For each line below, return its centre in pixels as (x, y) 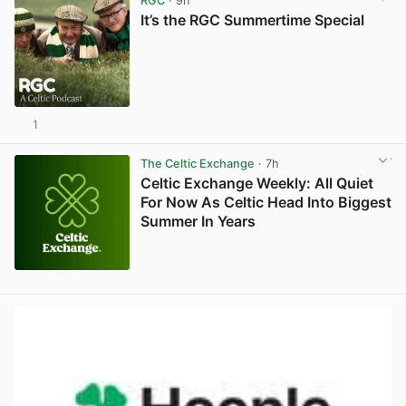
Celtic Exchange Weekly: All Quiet (256, 183)
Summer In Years (198, 221)
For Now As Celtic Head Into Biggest (266, 202)
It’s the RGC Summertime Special (252, 20)
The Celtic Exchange (197, 163)
